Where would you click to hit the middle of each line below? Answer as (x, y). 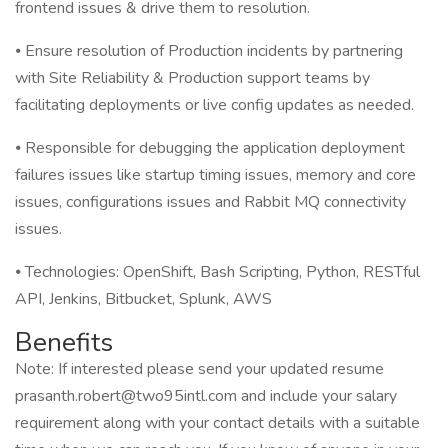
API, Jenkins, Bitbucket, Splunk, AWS (143, 299)
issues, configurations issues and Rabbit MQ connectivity (210, 202)
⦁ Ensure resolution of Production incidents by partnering (209, 51)
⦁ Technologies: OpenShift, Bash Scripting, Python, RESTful (217, 272)
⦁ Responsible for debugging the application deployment (210, 148)
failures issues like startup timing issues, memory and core (215, 175)
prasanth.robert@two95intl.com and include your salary (206, 396)
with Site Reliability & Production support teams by (192, 78)
